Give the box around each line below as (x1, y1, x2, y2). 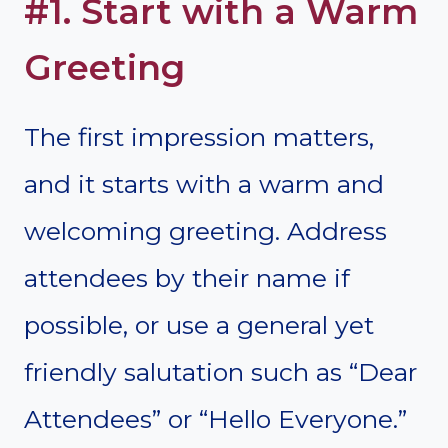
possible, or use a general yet (24, 309, 374, 340)
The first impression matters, (24, 121, 374, 152)
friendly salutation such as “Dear (24, 356, 417, 387)
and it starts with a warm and (24, 168, 384, 199)
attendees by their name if (24, 262, 350, 293)
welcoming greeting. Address (24, 215, 387, 246)
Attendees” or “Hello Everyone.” (24, 403, 407, 434)
